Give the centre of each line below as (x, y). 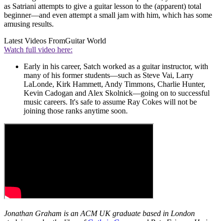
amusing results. (29, 24)
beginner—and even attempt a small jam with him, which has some (108, 15)
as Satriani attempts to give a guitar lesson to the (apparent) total (103, 6)
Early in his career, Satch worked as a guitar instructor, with (116, 67)
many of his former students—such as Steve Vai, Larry (109, 75)
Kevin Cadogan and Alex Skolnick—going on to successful (117, 93)
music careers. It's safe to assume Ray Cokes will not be (110, 102)
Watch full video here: (38, 50)
